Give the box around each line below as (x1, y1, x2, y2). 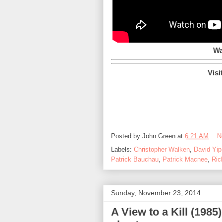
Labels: (111, 145, 134, 153)
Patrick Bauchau (111, 155, 159, 163)
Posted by (111, 132, 142, 140)
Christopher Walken (134, 145, 190, 153)
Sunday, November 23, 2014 (111, 188, 201, 197)
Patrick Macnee (163, 155, 208, 163)
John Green (142, 132, 175, 140)
